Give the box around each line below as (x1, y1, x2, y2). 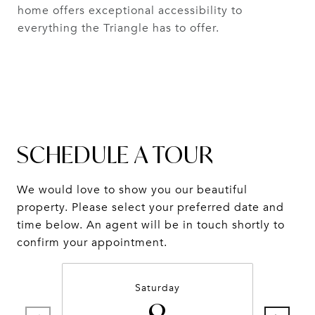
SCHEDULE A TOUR (17, 140, 214, 169)
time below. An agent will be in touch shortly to (17, 218, 285, 232)
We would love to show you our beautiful (17, 183, 247, 197)
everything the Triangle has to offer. (18, 21, 219, 35)
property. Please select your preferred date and (17, 200, 284, 214)
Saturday (135, 282, 180, 294)
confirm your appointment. (17, 236, 167, 250)
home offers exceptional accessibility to (18, 4, 243, 18)
